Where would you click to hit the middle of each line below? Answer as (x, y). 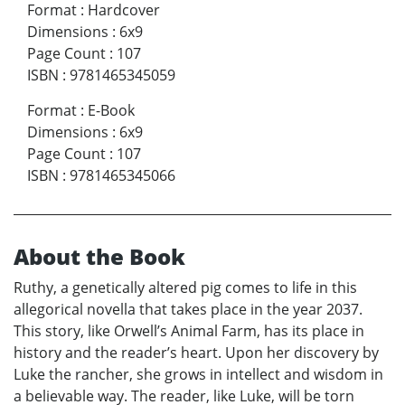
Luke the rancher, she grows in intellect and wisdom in (198, 374)
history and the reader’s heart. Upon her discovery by (196, 352)
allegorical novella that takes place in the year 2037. (188, 309)
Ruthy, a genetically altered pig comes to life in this (185, 287)
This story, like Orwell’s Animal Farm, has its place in (189, 330)
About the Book (99, 256)
